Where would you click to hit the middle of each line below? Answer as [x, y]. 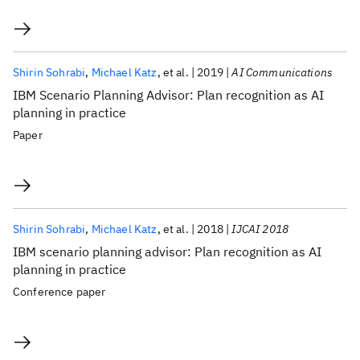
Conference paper [59, 292]
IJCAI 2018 [260, 229]
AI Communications [282, 72]
